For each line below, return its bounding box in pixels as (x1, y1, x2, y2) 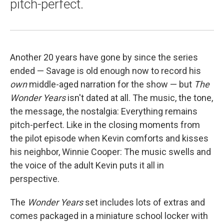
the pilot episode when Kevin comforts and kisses (10, 133, 208, 143)
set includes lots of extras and (85, 197, 205, 207)
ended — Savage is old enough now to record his (10, 65, 201, 76)
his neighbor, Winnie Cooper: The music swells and (10, 146, 211, 157)
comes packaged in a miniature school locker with (10, 210, 208, 221)
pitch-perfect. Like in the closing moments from (10, 119, 200, 130)
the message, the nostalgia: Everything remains (10, 106, 197, 116)
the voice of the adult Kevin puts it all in (10, 160, 164, 170)
